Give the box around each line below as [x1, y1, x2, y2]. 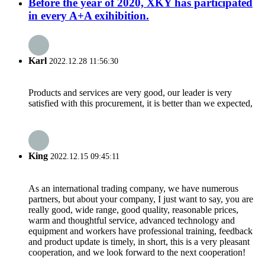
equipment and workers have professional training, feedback [28, 225, 253, 236]
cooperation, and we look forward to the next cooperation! [28, 247, 245, 257]
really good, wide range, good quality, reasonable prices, [28, 204, 238, 215]
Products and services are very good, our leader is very [28, 88, 232, 98]
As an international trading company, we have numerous [28, 183, 238, 193]
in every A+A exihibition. [28, 9, 149, 22]
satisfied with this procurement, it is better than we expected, [28, 98, 253, 109]
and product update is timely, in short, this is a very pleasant [28, 236, 250, 247]
